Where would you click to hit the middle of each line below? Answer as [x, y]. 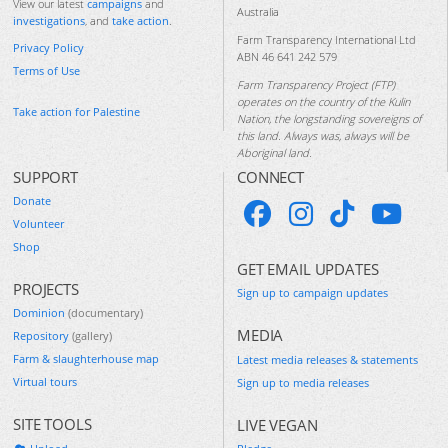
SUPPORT [45, 176]
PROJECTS [46, 288]
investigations [49, 20]
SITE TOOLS [52, 424]
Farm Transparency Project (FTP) [316, 84]
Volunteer [38, 223]
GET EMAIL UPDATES [308, 268]
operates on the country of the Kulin [323, 101]
